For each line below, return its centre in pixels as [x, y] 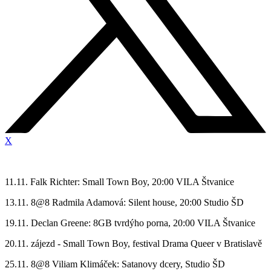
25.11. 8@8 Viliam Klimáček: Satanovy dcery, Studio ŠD [116, 264]
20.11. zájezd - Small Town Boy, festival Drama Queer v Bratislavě [135, 244]
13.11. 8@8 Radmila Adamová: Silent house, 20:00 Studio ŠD [124, 203]
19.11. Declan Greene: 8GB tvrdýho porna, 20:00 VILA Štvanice [130, 223]
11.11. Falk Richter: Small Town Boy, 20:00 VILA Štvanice [119, 182]
